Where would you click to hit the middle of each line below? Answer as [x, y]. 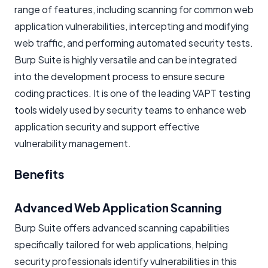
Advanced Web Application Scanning [118, 207]
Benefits [39, 173]
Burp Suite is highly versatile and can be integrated [126, 59]
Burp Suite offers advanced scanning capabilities [122, 227]
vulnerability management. [73, 143]
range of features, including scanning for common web [134, 9]
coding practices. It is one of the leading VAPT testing [133, 93]
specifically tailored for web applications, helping [121, 244]
